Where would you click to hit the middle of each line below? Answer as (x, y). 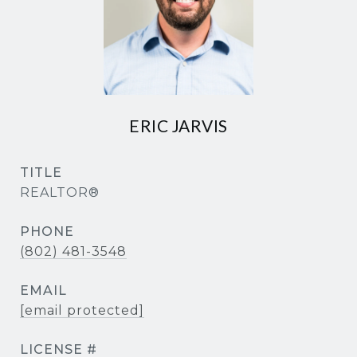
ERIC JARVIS (178, 126)
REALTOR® (60, 192)
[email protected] (82, 310)
